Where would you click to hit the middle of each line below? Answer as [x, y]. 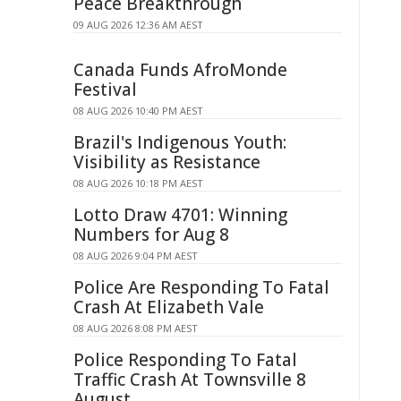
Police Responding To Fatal [185, 360]
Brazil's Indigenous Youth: [180, 142]
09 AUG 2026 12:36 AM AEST [138, 25]
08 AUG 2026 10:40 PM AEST [138, 111]
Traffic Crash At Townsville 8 [190, 380]
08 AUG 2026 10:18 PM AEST [138, 183]
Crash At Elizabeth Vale [169, 307]
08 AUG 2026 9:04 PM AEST [136, 256]
